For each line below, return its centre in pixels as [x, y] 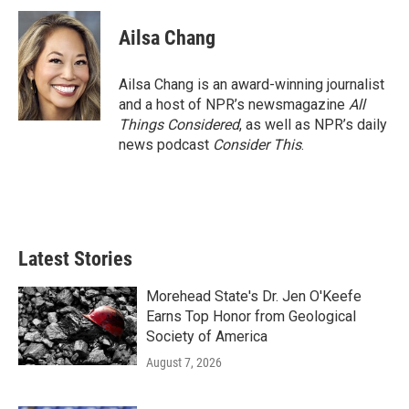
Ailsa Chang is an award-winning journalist [252, 84]
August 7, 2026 [184, 362]
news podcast [166, 145]
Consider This [257, 145]
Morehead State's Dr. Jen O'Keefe [254, 296]
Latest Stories [75, 259]
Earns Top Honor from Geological [251, 316]
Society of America [207, 336]
